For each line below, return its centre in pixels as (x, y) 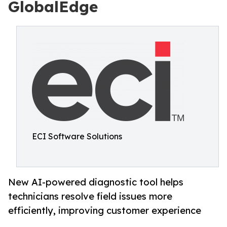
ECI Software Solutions (77, 136)
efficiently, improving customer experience (105, 211)
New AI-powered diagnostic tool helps (96, 182)
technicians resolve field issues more (90, 196)
